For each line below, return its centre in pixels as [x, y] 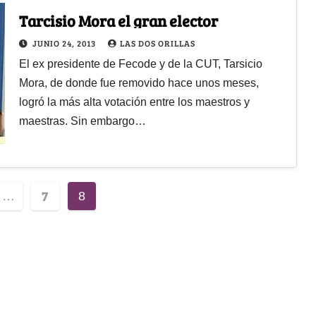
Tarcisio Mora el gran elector [118, 20]
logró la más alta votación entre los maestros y [134, 102]
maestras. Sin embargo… [82, 121]
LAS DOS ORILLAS [157, 43]
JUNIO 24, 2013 [65, 43]
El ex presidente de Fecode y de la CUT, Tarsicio [140, 63]
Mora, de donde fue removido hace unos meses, [139, 83]
